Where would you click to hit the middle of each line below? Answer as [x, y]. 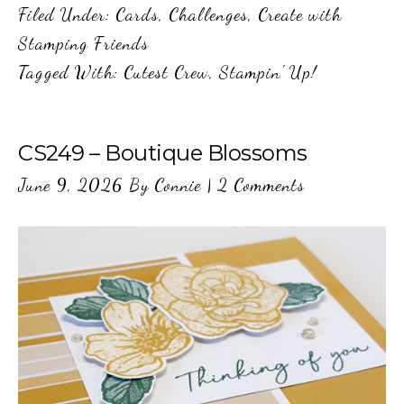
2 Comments [261, 185]
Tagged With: [71, 73]
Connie [178, 185]
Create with [300, 15]
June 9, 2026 [71, 185]
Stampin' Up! [268, 73]
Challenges [208, 15]
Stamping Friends [83, 44]
